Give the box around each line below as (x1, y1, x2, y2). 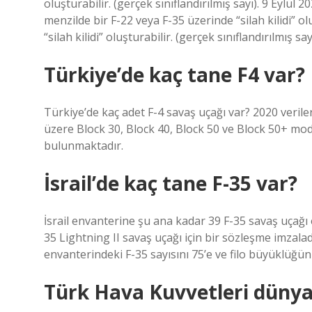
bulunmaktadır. (44, 138, 123, 153)
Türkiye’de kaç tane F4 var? (44, 61, 305, 88)
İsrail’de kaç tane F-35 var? (44, 170, 297, 196)
